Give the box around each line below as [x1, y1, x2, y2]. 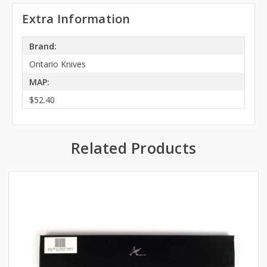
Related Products [71, 138, 196, 159]
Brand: [29, 40, 57, 52]
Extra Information [22, 11, 131, 27]
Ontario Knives [29, 58, 86, 70]
